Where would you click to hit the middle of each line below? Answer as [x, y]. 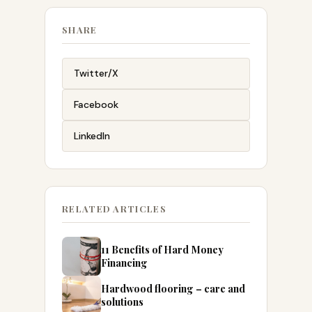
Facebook [96, 104]
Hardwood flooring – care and [173, 288]
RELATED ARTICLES [114, 209]
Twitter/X [96, 73]
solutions [122, 302]
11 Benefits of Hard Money [162, 249]
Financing [124, 263]
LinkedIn [92, 136]
